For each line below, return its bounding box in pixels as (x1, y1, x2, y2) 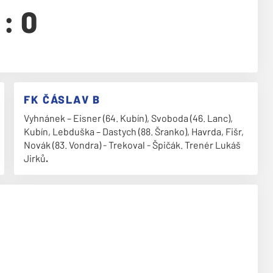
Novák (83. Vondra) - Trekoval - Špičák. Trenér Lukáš (24, 139, 241, 151)
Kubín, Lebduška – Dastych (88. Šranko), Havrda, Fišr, (24, 126, 244, 137)
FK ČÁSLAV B (24, 93, 101, 106)
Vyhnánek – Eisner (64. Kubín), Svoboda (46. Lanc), (24, 112, 233, 124)
